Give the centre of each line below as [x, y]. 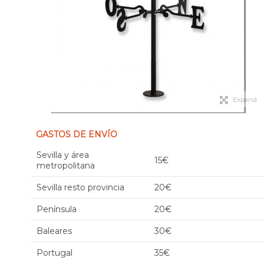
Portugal [55, 253]
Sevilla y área [63, 155]
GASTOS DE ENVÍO [77, 134]
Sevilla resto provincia [80, 187]
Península [57, 209]
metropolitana [66, 166]
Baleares [54, 231]
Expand [245, 100]
